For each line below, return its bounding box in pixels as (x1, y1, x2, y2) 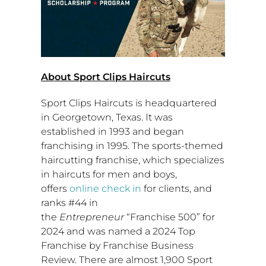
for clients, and (141, 183, 212, 195)
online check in (69, 183, 141, 195)
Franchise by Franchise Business (40, 240, 194, 252)
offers (40, 183, 69, 195)
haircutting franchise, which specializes (40, 154, 224, 166)
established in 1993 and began (40, 126, 184, 138)
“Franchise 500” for (123, 211, 215, 223)
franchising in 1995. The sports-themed (40, 140, 223, 152)
